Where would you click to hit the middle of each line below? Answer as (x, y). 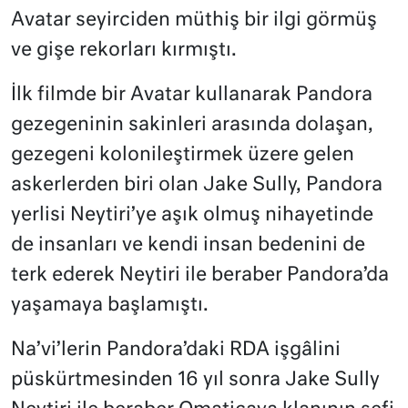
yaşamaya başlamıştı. (110, 305)
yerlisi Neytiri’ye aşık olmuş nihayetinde (192, 215)
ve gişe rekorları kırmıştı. (124, 50)
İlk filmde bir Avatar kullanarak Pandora (192, 95)
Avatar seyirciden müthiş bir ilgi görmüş (194, 20)
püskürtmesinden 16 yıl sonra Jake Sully (195, 380)
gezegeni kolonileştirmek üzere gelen (183, 155)
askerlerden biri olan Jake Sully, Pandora (197, 185)
